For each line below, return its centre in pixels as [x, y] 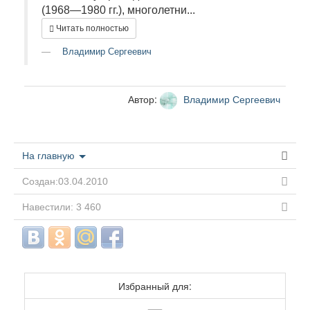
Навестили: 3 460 [62, 207]
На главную [50, 156]
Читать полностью [92, 28]
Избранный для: [155, 286]
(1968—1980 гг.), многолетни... [118, 10]
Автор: [144, 99]
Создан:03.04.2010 [65, 181]
